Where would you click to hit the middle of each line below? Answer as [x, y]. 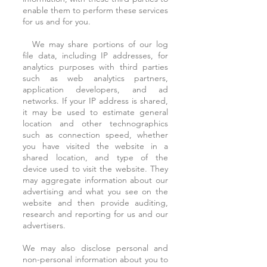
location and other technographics [95, 123]
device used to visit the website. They [95, 169]
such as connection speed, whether [95, 135]
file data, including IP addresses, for [95, 55]
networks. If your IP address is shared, [95, 101]
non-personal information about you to [95, 259]
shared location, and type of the [95, 157]
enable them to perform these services [95, 10]
